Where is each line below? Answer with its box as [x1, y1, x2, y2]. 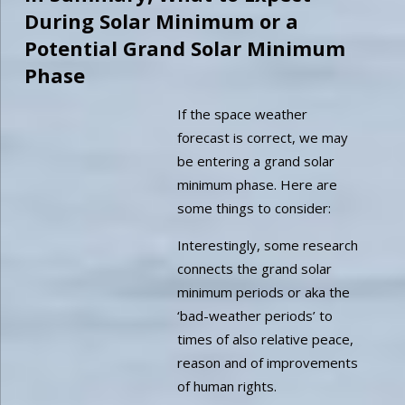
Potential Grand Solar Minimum [24, 33, 345, 61]
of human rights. [177, 376, 278, 395]
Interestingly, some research [177, 235, 359, 254]
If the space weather [177, 104, 308, 123]
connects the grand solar [177, 259, 333, 278]
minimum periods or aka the [177, 282, 351, 301]
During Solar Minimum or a [24, 6, 298, 34]
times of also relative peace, [177, 329, 354, 348]
